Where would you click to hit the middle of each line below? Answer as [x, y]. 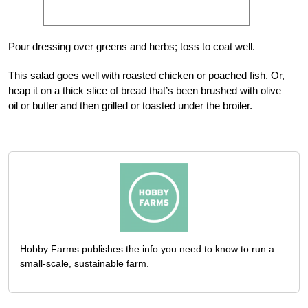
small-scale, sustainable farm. [85, 263]
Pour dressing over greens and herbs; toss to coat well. [132, 46]
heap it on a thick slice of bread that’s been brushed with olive [145, 90]
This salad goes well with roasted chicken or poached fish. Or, [146, 75]
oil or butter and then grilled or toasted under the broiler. [130, 105]
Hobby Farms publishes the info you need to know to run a [147, 249]
